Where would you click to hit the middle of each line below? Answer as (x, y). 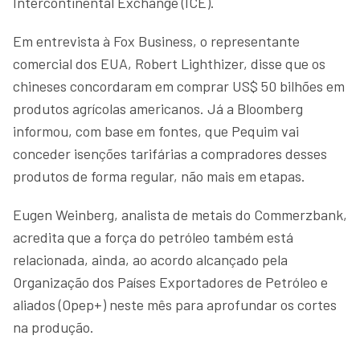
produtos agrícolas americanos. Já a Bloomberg (158, 108)
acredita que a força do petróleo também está (153, 237)
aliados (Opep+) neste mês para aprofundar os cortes (175, 304)
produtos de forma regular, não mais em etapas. (159, 176)
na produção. (53, 327)
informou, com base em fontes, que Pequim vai (156, 131)
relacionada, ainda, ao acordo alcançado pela (150, 259)
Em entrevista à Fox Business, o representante (156, 41)
